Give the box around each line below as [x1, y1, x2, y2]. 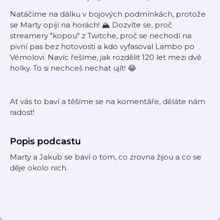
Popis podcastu [10, 136, 81, 147]
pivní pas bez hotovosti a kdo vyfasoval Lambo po [10, 42, 194, 51]
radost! [10, 108, 34, 117]
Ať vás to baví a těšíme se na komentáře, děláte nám [10, 97, 205, 106]
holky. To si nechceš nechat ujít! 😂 [10, 63, 137, 73]
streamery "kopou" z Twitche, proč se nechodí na [10, 31, 192, 40]
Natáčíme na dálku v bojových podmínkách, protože [10, 9, 206, 19]
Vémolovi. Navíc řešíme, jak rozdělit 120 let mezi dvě [10, 53, 201, 62]
